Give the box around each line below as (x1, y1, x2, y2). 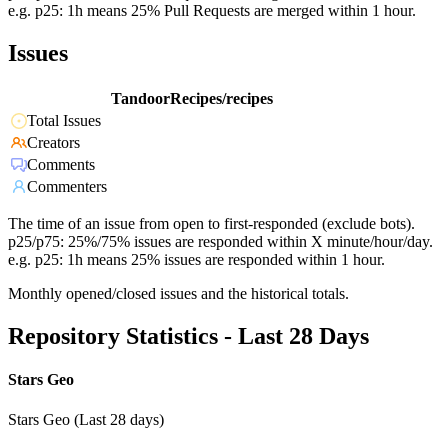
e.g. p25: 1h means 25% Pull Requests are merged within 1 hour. (8, 2, 416, 20)
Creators (27, 134, 80, 152)
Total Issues (27, 112, 101, 130)
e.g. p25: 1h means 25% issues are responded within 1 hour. (8, 251, 385, 269)
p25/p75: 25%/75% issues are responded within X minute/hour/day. (8, 233, 433, 251)
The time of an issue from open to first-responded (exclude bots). (8, 215, 415, 233)
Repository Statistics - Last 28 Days (8, 323, 369, 350)
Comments (27, 156, 95, 174)
